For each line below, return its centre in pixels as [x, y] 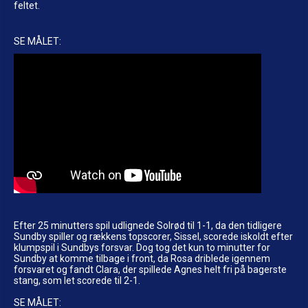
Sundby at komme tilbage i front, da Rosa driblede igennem [142, 258]
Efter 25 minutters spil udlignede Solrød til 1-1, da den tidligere [148, 225]
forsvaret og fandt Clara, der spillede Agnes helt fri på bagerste [150, 269]
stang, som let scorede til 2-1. [77, 280]
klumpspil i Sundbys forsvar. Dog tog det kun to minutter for [142, 247]
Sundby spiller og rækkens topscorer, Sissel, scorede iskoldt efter [153, 236]
